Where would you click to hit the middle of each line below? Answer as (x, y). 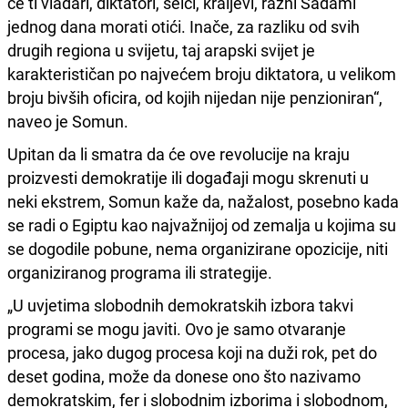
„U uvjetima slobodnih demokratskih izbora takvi (180, 305)
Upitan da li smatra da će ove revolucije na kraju (178, 153)
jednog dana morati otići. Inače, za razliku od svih (184, 26)
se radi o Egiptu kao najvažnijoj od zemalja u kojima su (202, 224)
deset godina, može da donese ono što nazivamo (184, 376)
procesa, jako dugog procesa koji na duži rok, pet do (192, 352)
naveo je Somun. (68, 121)
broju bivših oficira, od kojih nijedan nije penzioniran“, (195, 97)
